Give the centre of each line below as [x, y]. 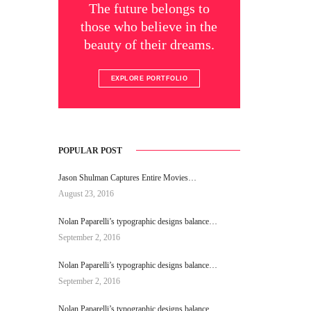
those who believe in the [149, 26]
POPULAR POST [90, 151]
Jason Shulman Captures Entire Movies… [127, 178]
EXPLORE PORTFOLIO [149, 78]
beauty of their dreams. [149, 44]
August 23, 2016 [86, 194]
